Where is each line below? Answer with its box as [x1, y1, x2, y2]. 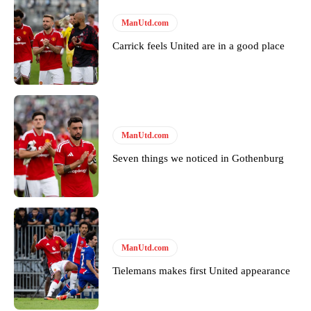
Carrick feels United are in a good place [112, 40, 285, 52]
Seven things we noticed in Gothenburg [112, 153, 285, 165]
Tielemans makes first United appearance [112, 265, 291, 277]
